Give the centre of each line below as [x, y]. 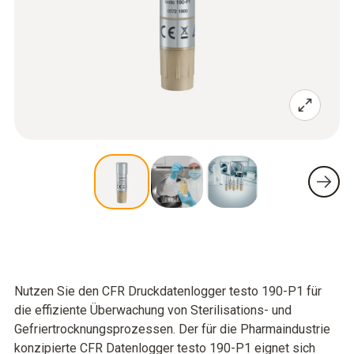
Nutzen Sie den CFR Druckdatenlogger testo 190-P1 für [168, 291]
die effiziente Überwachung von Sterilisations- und [153, 310]
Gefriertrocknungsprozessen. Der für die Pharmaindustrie [172, 329]
